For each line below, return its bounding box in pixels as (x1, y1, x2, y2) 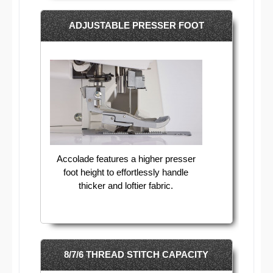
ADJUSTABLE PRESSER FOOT (68, 19, 204, 30)
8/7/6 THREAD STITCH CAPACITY (64, 249, 209, 260)
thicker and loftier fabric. (79, 180, 174, 191)
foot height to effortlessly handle (63, 167, 189, 178)
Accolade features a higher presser (56, 154, 196, 165)
